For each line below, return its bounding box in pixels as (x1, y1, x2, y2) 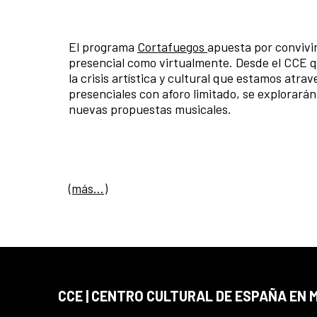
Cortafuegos (137, 39, 207, 55)
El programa (69, 39, 137, 55)
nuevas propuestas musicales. (69, 101, 231, 117)
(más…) (69, 180, 108, 197)
